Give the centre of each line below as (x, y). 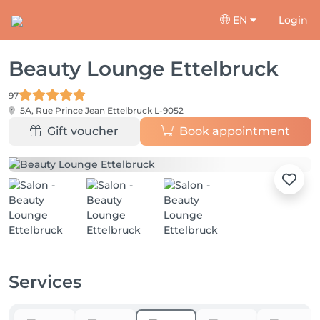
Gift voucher (82, 131)
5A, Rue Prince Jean (62, 110)
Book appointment (235, 131)
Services (45, 282)
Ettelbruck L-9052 (145, 110)
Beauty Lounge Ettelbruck (144, 69)
